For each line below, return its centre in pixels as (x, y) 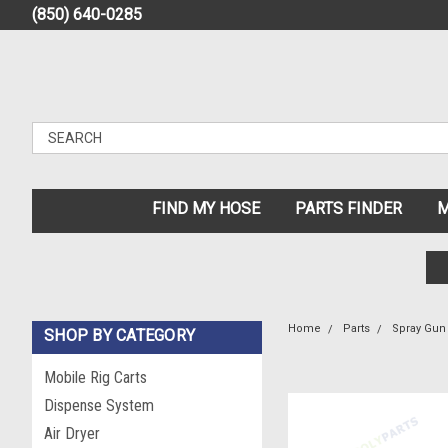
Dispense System (99, 405)
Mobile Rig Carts (95, 377)
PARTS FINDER (348, 208)
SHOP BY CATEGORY (119, 335)
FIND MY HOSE (205, 208)
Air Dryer (72, 433)
